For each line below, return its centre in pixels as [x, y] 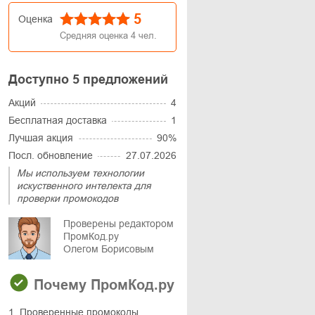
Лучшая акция [41, 138]
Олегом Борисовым [109, 249]
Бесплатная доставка [58, 120]
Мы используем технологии [81, 173]
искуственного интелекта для [84, 186]
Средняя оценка [95, 36]
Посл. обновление [51, 155]
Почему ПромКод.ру [102, 285]
